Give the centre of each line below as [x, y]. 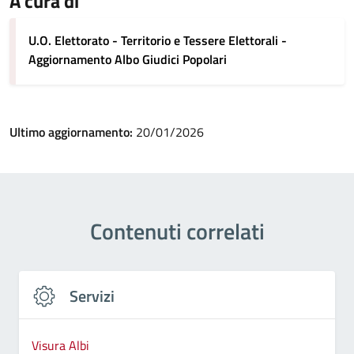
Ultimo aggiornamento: [73, 132]
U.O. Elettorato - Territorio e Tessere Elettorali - [158, 40]
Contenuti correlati [177, 231]
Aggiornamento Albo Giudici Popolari [128, 59]
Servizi [92, 296]
